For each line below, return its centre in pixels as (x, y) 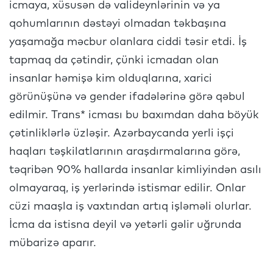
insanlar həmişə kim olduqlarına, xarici (111, 79)
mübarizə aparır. (53, 243)
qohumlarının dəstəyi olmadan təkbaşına (118, 24)
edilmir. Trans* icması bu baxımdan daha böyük (134, 115)
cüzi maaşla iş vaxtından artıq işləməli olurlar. (130, 207)
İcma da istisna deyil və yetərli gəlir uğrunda (125, 225)
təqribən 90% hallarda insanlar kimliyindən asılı (135, 170)
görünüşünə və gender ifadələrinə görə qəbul (127, 97)
